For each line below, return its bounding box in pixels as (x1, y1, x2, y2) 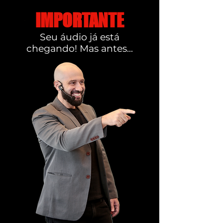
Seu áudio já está (40, 31, 119, 43)
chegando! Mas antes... (26, 43, 133, 54)
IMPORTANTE (35, 9, 124, 31)
